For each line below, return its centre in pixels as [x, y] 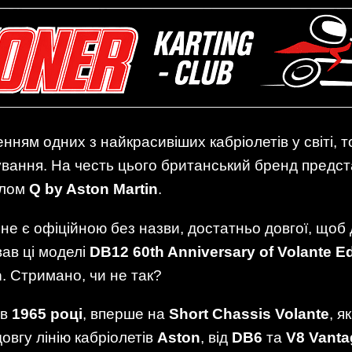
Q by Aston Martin [93, 189]
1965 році [47, 313]
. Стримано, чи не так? [82, 275]
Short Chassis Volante [249, 313]
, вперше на [126, 313]
